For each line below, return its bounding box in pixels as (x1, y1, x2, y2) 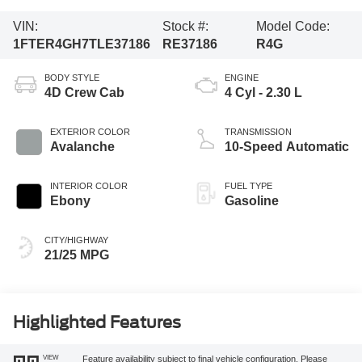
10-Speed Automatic (225, 140, 349, 154)
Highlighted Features (12, 313, 181, 333)
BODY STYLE (44, 73, 99, 83)
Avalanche (49, 140, 115, 154)
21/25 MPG (44, 248, 109, 263)
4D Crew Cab (44, 86, 124, 100)
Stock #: (162, 19, 208, 33)
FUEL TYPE (225, 181, 272, 192)
